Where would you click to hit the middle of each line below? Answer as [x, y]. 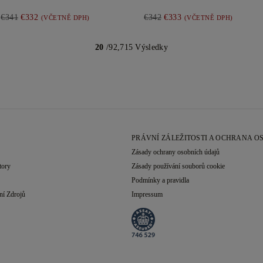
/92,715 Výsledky [136, 47]
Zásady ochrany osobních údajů [175, 152]
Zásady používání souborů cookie [178, 166]
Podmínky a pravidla [160, 180]
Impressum [147, 194]
